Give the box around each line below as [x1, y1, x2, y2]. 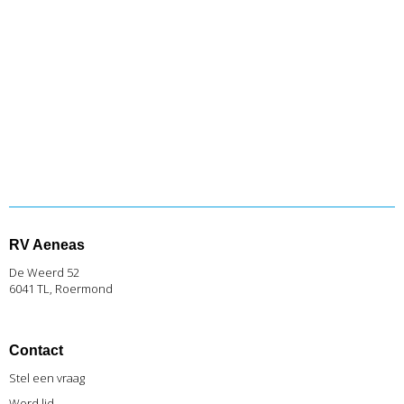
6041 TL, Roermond [9, 280, 113, 297]
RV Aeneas [9, 237, 85, 252]
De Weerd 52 [9, 264, 79, 280]
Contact [9, 343, 63, 358]
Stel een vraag [9, 370, 85, 386]
